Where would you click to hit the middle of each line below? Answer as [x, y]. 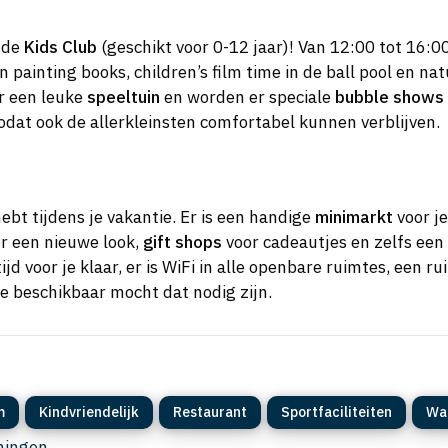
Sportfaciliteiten [336, 411]
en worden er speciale [247, 97]
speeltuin [123, 97]
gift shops [182, 241]
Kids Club [60, 47]
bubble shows [389, 97]
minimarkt [354, 216]
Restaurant [210, 411]
